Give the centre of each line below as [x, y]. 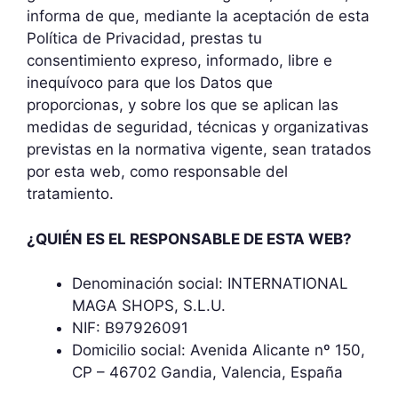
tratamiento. [70, 194]
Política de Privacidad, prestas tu [144, 38]
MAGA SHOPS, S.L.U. [149, 306]
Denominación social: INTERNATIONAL [210, 283]
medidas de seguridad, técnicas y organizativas [198, 127]
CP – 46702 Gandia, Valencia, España [207, 372]
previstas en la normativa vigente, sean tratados [199, 149]
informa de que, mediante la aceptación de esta [198, 16]
